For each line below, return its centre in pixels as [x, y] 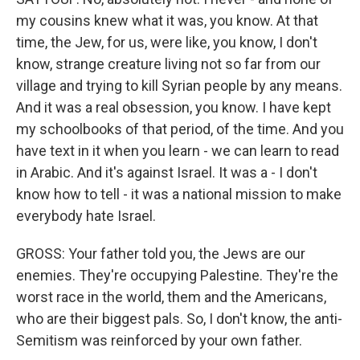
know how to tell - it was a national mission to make [179, 194]
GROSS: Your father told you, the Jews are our [161, 254]
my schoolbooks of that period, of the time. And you [180, 129]
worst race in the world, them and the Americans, [171, 297]
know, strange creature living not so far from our [168, 64]
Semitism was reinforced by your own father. [159, 341]
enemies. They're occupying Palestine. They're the [177, 276]
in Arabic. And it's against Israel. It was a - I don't [167, 173]
